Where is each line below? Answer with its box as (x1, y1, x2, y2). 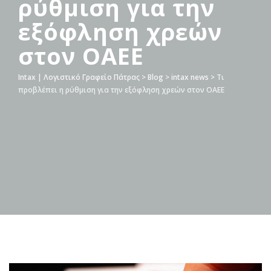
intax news (171, 71, 209, 82)
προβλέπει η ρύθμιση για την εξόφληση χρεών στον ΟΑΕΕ (18, 84, 224, 95)
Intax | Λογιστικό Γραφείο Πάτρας (18, 71, 140, 82)
